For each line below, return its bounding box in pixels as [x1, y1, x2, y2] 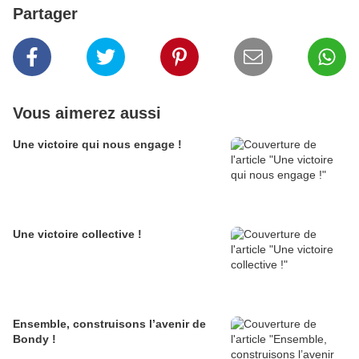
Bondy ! [13, 333, 56, 346]
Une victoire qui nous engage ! [13, 138, 182, 151]
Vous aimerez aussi [13, 104, 161, 123]
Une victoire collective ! [13, 228, 142, 241]
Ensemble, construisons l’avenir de [13, 317, 206, 331]
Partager [13, 5, 78, 23]
